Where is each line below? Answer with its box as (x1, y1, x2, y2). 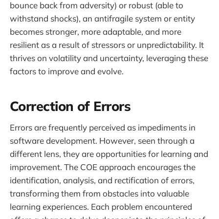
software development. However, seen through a (10, 135, 195, 146)
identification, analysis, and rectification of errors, (10, 175, 195, 185)
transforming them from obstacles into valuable (10, 188, 189, 198)
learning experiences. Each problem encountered (10, 201, 192, 212)
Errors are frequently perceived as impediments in (10, 122, 196, 132)
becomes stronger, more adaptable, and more (10, 26, 181, 37)
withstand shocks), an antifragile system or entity (10, 13, 195, 23)
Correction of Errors (10, 98, 131, 115)
